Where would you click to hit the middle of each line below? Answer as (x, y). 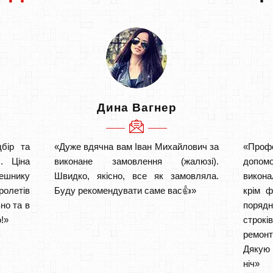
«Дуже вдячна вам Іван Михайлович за (136, 146)
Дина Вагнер (136, 107)
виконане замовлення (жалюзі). (136, 161)
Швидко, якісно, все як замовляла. (136, 175)
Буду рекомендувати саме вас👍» (125, 190)
